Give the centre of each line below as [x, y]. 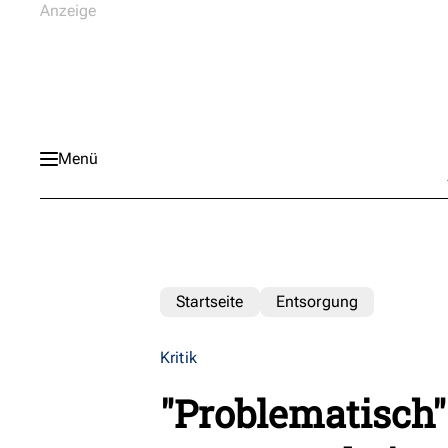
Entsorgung [317, 301]
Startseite [210, 301]
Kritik [178, 357]
